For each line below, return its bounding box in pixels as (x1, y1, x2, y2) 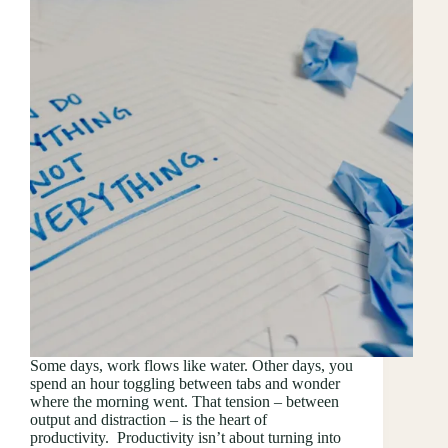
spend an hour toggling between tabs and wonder (30, 374, 340, 392)
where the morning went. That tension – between (30, 392, 339, 410)
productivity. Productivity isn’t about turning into (30, 428, 341, 446)
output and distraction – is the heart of (30, 410, 267, 428)
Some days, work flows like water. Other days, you (30, 356, 353, 374)
